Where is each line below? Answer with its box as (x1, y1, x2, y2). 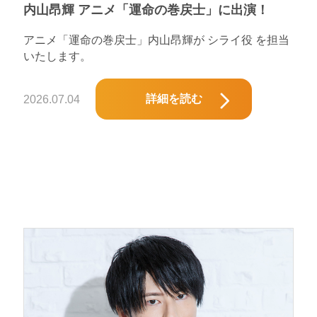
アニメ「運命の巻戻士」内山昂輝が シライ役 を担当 (23, 33, 290, 46)
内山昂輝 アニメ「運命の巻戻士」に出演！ (23, 2, 270, 17)
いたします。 (23, 50, 92, 62)
